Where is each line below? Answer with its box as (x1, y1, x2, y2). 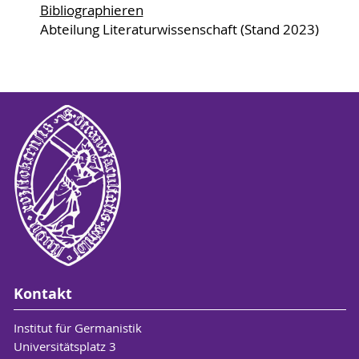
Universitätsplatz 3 (13, 338, 116, 354)
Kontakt (13, 284, 72, 305)
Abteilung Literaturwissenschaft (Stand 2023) (39, 20, 319, 38)
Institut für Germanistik (13, 320, 142, 336)
